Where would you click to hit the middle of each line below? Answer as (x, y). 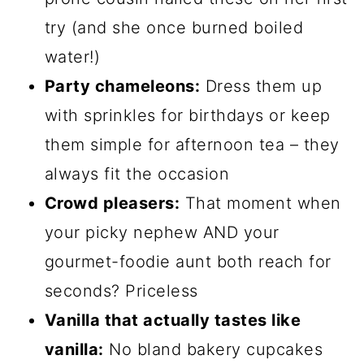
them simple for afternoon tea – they (192, 145)
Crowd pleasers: (112, 204)
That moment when (260, 204)
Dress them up (261, 87)
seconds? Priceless (121, 291)
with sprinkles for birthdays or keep (187, 116)
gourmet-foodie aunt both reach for (188, 262)
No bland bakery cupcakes (213, 350)
